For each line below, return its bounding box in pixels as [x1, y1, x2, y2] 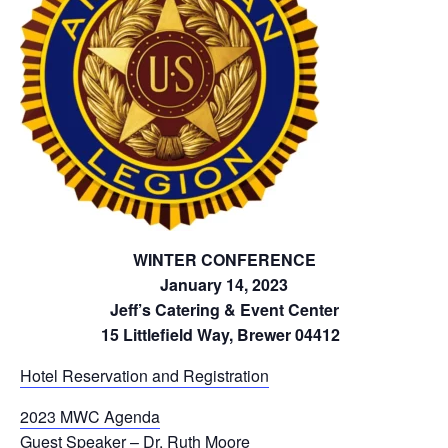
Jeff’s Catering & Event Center [109, 297, 339, 321]
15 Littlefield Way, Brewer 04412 [100, 322, 348, 346]
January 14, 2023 [160, 272, 288, 296]
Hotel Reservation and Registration [20, 363, 269, 387]
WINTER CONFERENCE [132, 247, 316, 271]
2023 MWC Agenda [20, 404, 160, 428]
